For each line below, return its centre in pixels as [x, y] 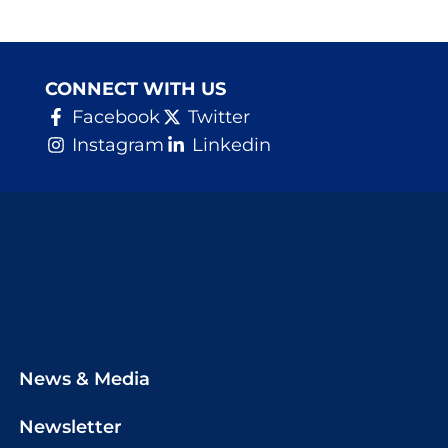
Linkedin [231, 144]
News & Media [84, 378]
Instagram [118, 144]
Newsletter [70, 426]
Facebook [116, 116]
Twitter [218, 116]
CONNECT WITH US [135, 88]
